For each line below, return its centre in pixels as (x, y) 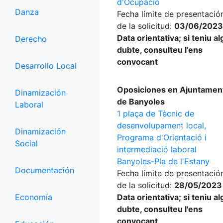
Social (26, 143)
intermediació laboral (157, 149)
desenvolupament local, (162, 125)
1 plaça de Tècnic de (156, 113)
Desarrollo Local (46, 66)
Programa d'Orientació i (162, 137)
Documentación (45, 170)
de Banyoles (141, 102)
